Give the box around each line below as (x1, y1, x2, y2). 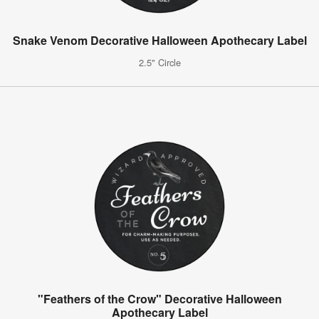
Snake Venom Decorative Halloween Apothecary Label (12, 31, 307, 48)
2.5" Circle (138, 55, 181, 69)
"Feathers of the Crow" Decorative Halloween (37, 290, 282, 307)
